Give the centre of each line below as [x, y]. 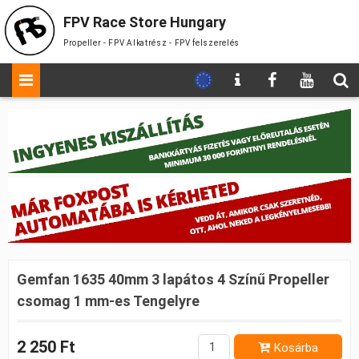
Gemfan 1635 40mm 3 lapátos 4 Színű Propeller [173, 279]
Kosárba [296, 347]
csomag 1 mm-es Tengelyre [108, 301]
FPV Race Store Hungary [145, 22]
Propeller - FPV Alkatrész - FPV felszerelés [152, 43]
